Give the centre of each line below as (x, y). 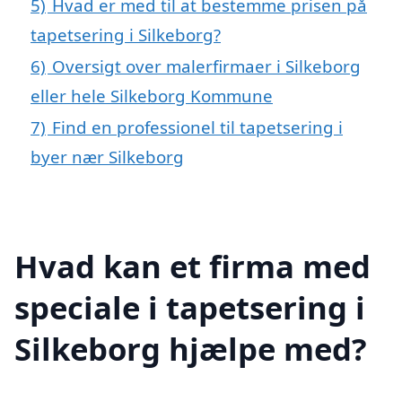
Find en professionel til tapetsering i (197, 127)
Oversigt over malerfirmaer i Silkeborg (206, 66)
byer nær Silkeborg (107, 157)
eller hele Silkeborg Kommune (152, 96)
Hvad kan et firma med (192, 266)
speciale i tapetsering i (190, 307)
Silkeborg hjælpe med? (191, 348)
